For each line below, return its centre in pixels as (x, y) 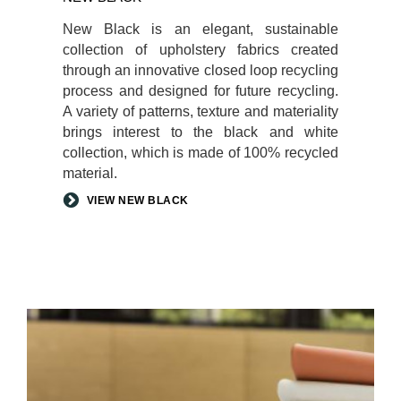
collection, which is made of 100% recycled (200, 152)
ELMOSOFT (65, 318)
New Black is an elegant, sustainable (200, 29)
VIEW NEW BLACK (137, 200)
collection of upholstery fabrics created (200, 49)
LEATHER (60, 338)
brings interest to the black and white (200, 132)
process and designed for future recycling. (200, 90)
